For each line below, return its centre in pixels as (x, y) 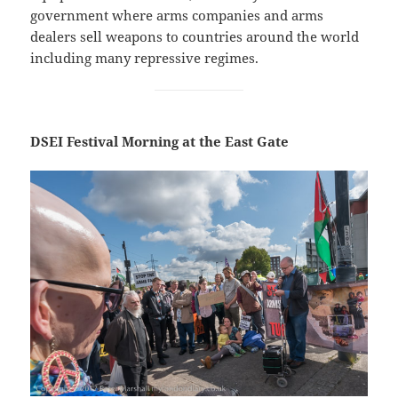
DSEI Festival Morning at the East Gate (160, 142)
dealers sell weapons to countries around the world (195, 37)
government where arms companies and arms (177, 16)
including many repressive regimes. (145, 58)
